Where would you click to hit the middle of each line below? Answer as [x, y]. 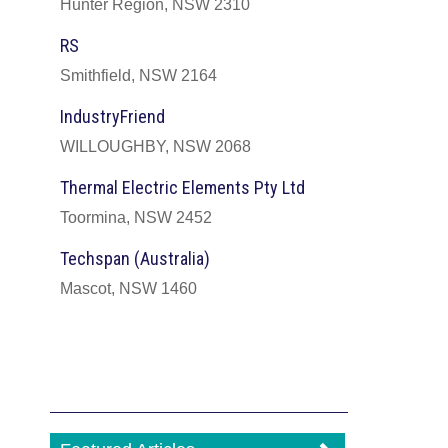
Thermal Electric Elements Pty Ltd [182, 188]
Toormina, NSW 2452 [136, 218]
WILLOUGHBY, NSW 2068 [155, 147]
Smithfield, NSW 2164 [138, 76]
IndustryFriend [112, 117]
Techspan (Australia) [135, 259]
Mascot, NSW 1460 [128, 289]
